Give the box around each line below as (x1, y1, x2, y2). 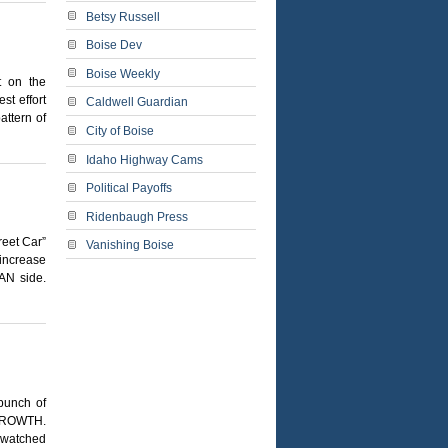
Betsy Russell (86, 9, 160, 24)
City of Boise (86, 124, 154, 139)
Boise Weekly (86, 66, 160, 81)
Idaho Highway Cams (86, 152, 203, 167)
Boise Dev (86, 38, 142, 53)
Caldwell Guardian (86, 95, 188, 110)
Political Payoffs (86, 181, 172, 196)
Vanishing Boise (86, 238, 174, 253)
